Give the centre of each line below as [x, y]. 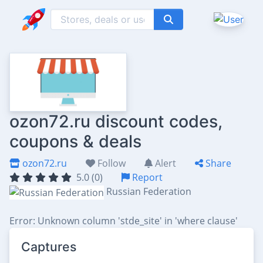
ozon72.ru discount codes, [116, 121]
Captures [49, 246]
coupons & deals [75, 141]
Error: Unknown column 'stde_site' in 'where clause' [124, 220]
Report [146, 177]
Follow [110, 163]
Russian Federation [149, 191]
